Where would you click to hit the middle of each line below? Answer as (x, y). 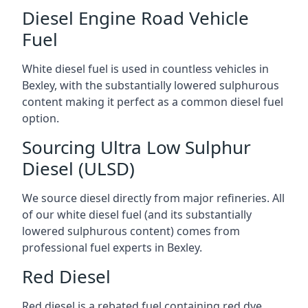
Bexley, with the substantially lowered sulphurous (151, 85)
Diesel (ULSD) (78, 168)
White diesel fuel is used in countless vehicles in (145, 69)
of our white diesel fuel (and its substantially (137, 214)
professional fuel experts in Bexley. (112, 247)
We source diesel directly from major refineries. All (153, 198)
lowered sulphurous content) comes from (131, 231)
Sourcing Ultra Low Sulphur (136, 147)
